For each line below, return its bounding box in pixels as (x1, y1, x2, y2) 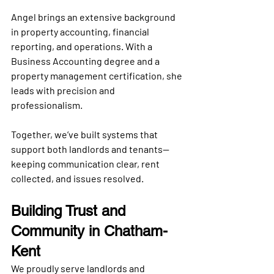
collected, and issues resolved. (11, 172, 144, 184)
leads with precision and (11, 84, 117, 96)
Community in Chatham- (11, 222, 168, 239)
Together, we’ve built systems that (11, 128, 160, 140)
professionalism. (11, 98, 84, 111)
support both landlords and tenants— (11, 143, 169, 155)
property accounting (21, 25, 108, 37)
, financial (108, 25, 151, 37)
